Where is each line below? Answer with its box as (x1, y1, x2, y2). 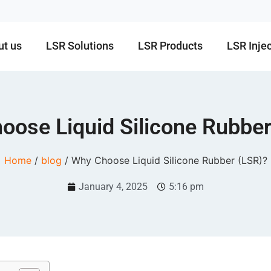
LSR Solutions (46, 39, 114, 53)
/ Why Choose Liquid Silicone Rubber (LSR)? (61, 154, 267, 166)
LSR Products (138, 39, 203, 53)
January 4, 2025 (79, 180, 148, 192)
